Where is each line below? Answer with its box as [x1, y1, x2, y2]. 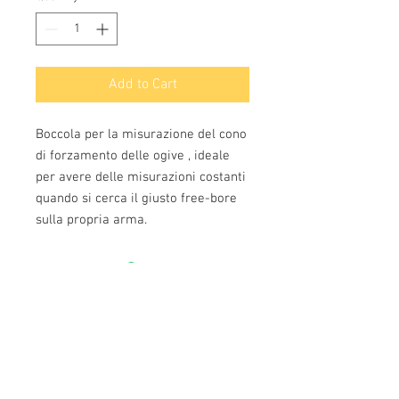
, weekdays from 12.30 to [108, 365, 237, 380]
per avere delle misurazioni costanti [36, 169, 246, 185]
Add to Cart [108, 76, 177, 94]
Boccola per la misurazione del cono [36, 126, 247, 142]
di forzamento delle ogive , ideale [36, 148, 230, 164]
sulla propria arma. [36, 212, 147, 228]
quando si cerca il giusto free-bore [36, 191, 237, 207]
